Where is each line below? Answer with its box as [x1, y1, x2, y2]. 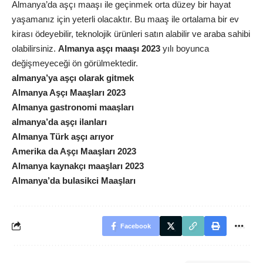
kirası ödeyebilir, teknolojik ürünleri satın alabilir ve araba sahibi [12, 28, 250, 39]
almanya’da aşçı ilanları [12, 116, 107, 127]
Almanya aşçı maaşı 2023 [58, 43, 163, 53]
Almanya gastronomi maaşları [12, 102, 134, 112]
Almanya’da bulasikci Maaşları [12, 175, 136, 186]
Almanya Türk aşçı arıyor [12, 131, 114, 141]
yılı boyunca [163, 43, 209, 53]
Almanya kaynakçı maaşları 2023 [12, 160, 144, 171]
